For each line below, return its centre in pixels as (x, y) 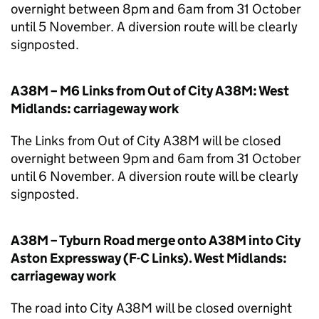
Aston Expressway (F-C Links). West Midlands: (149, 258)
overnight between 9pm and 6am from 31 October (156, 158)
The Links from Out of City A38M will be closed (146, 141)
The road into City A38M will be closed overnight (151, 308)
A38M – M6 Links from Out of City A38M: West (150, 91)
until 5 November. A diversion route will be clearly (154, 27)
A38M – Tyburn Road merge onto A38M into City (156, 240)
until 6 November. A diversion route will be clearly (155, 176)
